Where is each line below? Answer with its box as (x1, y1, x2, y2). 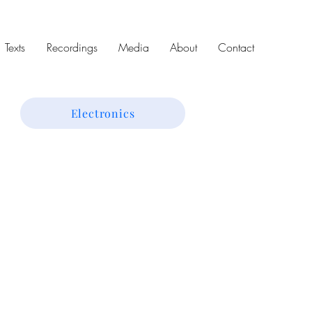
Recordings (47, 40, 97, 55)
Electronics (70, 106, 135, 120)
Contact (218, 40, 254, 55)
